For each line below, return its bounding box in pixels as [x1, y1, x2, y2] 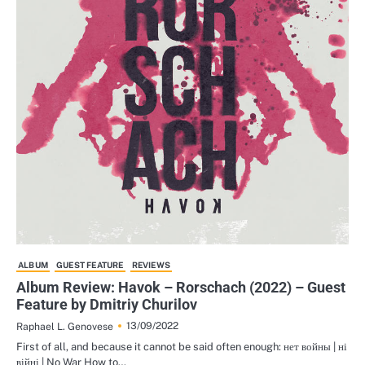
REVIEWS [131, 260, 171, 270]
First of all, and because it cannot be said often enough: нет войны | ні [16, 341, 347, 353]
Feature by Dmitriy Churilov [16, 296, 197, 313]
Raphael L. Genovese [16, 320, 113, 332]
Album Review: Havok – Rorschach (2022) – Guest [16, 279, 345, 296]
